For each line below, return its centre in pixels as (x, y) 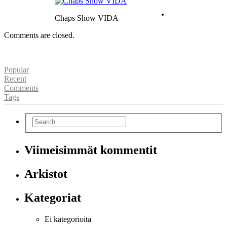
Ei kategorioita (68, 219)
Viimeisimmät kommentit (91, 150)
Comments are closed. (39, 35)
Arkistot (46, 174)
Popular (16, 69)
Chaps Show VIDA (87, 18)
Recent (15, 79)
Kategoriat (53, 197)
